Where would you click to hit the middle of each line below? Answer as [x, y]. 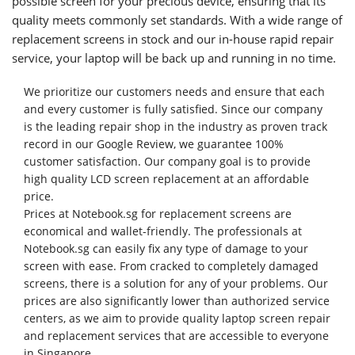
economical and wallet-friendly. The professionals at [163, 231]
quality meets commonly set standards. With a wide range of [177, 20]
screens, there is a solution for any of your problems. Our [176, 283]
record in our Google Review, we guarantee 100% [154, 144]
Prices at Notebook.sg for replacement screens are [158, 214]
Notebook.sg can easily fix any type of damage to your [166, 248]
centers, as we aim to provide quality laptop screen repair [177, 318]
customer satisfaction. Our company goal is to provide [167, 161]
